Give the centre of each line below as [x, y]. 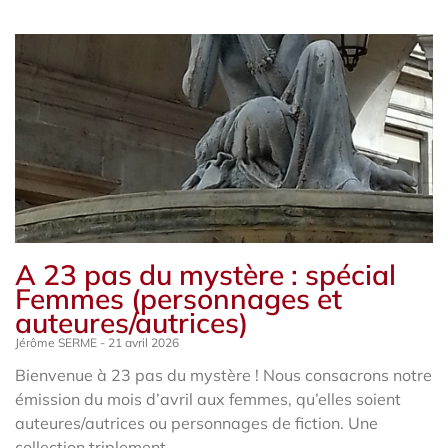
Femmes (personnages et [178, 298]
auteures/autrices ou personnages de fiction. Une [196, 422]
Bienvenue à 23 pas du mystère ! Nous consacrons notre [223, 374]
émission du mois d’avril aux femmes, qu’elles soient [208, 398]
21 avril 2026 [142, 342]
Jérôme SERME [57, 342]
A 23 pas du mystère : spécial [205, 274]
